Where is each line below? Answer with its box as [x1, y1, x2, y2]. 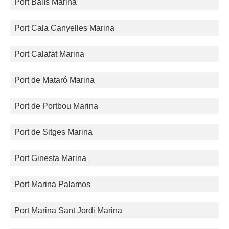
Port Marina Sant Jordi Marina [14, 206, 122, 215]
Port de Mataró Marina [14, 76, 95, 85]
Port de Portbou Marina [14, 102, 98, 111]
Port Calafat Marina [14, 50, 84, 59]
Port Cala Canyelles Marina [14, 24, 114, 33]
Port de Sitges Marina [14, 128, 93, 137]
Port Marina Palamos [14, 180, 90, 189]
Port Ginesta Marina [14, 154, 86, 163]
